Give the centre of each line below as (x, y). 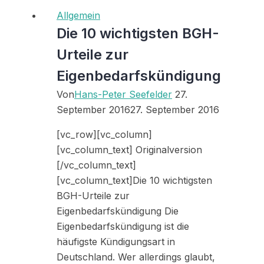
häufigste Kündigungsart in (116, 242)
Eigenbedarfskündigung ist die (123, 227)
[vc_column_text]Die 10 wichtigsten (134, 181)
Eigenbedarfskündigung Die (118, 211)
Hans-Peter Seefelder (123, 95)
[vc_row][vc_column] (104, 135)
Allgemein (78, 16)
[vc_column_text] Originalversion (129, 150)
